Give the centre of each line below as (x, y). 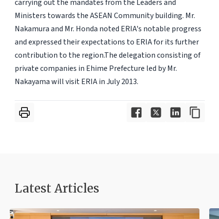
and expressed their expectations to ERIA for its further (107, 42)
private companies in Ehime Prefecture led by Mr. (96, 69)
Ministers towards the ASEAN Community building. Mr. (105, 16)
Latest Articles (57, 189)
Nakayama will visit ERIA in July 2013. (76, 82)
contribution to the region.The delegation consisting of (107, 55)
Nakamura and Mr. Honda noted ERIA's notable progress (108, 29)
